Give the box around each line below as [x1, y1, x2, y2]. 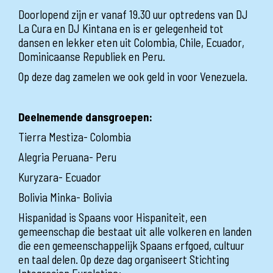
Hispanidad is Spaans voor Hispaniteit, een [18, 210, 207, 224]
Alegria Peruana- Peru [18, 149, 116, 164]
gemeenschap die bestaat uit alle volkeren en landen [18, 224, 252, 238]
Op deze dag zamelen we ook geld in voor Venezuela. [18, 69, 247, 83]
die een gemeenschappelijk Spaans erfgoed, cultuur [18, 238, 244, 252]
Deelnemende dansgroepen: [18, 109, 152, 124]
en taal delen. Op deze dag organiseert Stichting [18, 252, 229, 266]
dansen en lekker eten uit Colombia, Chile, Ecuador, [18, 35, 244, 49]
